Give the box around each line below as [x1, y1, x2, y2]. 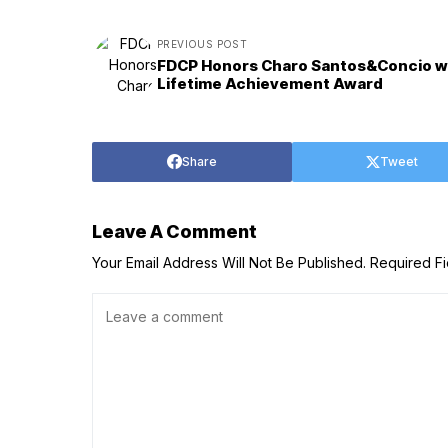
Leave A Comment [92, 220, 257, 242]
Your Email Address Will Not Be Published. [92, 253, 366, 271]
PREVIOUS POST [157, 38, 248, 51]
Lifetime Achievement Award [157, 74, 383, 94]
